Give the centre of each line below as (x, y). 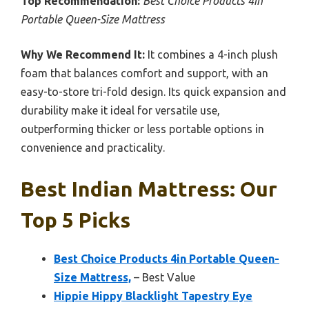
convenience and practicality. (93, 147)
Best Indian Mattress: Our (149, 189)
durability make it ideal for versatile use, (120, 110)
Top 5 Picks (76, 220)
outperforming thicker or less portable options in (142, 129)
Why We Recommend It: (83, 54)
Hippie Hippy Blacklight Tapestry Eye (153, 296)
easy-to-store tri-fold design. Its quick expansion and (153, 91)
